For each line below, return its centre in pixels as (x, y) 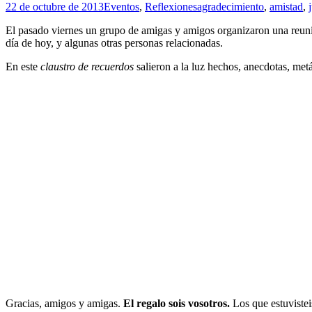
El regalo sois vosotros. (175, 304)
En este (23, 67)
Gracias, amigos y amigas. (63, 304)
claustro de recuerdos (88, 67)
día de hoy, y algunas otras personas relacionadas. (114, 43)
